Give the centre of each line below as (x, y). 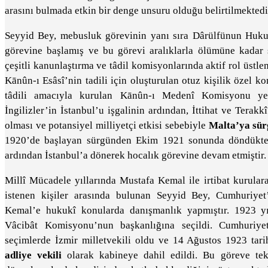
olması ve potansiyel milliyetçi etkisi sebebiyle (107, 125)
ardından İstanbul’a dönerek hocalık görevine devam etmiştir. (135, 155)
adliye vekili (33, 255)
